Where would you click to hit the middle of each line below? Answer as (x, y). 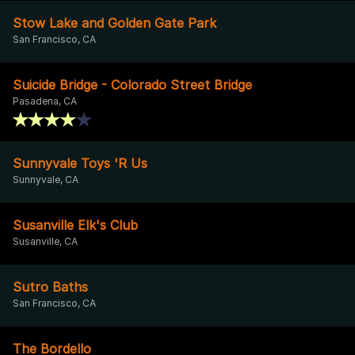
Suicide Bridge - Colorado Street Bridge (132, 84)
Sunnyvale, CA (46, 179)
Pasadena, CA (45, 101)
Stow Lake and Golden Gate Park (115, 23)
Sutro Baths (50, 286)
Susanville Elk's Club (75, 225)
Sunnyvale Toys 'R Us (80, 163)
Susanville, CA (45, 241)
